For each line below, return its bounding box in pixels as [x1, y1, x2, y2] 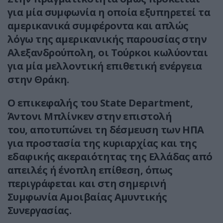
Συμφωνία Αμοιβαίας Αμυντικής [7, 190, 167, 204]
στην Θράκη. [7, 73, 69, 87]
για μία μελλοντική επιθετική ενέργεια [7, 59, 202, 73]
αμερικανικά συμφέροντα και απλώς [7, 19, 189, 33]
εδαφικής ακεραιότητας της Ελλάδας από [7, 150, 213, 164]
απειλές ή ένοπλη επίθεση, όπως [7, 163, 173, 177]
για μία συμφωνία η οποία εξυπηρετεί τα [7, 5, 211, 19]
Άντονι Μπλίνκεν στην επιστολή [7, 110, 172, 123]
